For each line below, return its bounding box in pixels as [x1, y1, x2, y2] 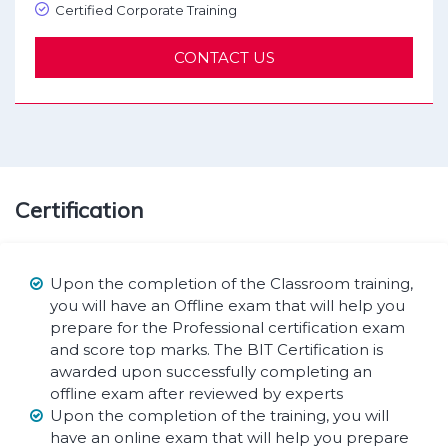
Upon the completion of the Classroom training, [49, 273, 413, 293]
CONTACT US [173, 47, 275, 67]
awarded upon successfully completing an [49, 361, 372, 381]
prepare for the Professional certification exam [49, 317, 405, 337]
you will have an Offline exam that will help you [49, 295, 405, 315]
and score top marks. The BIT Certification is [49, 339, 383, 359]
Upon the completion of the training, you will [49, 405, 389, 425]
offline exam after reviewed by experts [49, 383, 343, 403]
